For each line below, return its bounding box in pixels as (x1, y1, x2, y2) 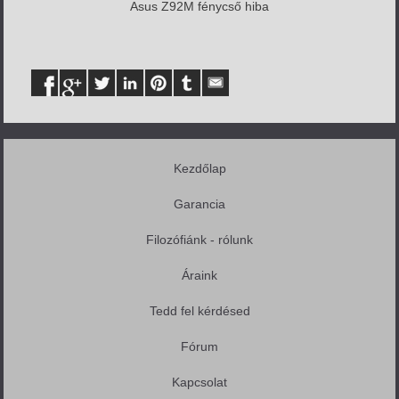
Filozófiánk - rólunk (146, 232, 253, 248)
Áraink (182, 268, 217, 283)
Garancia (174, 197, 225, 212)
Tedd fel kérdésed (149, 304, 250, 319)
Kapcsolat (172, 375, 227, 390)
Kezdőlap (173, 161, 226, 176)
